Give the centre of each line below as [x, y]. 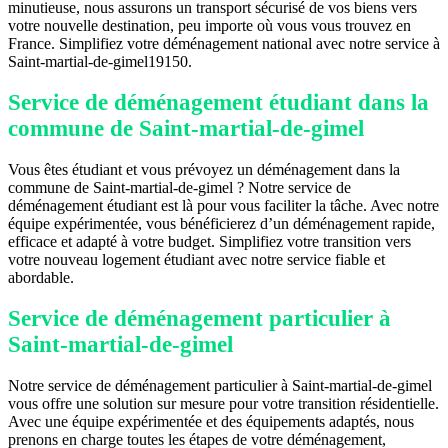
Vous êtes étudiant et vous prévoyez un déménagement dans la [204, 170]
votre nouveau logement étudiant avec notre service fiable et [196, 260]
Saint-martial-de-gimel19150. [100, 62]
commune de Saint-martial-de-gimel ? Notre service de [179, 188]
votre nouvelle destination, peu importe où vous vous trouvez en [209, 26]
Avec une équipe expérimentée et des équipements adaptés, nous [211, 422]
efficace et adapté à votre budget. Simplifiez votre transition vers [209, 242]
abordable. [41, 278]
